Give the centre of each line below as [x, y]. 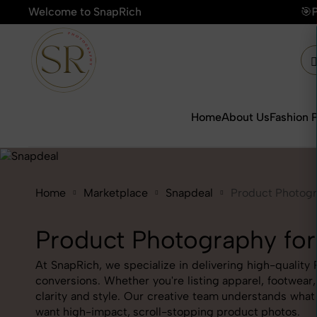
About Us [246, 117]
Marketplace [116, 193]
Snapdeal [189, 193]
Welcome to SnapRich [85, 12]
